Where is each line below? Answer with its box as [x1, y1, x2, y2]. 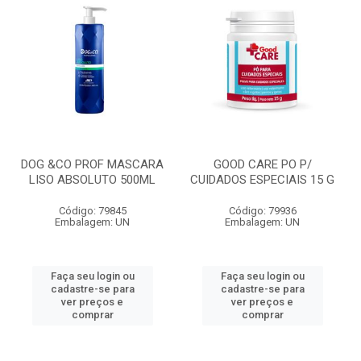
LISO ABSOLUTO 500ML [29, 172, 156, 187]
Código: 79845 [58, 205, 127, 217]
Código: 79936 [228, 205, 297, 217]
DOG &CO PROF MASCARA [21, 157, 164, 172]
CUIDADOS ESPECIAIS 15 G [190, 172, 334, 187]
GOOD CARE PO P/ [213, 157, 312, 172]
